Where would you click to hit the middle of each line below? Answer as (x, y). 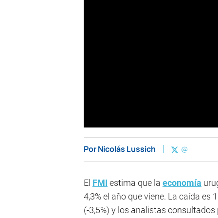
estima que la (135, 183)
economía (182, 183)
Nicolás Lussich (127, 149)
